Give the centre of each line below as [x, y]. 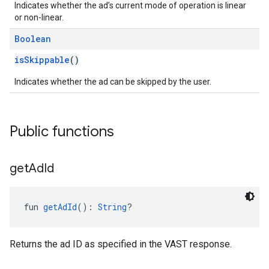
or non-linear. [39, 17]
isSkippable [42, 60]
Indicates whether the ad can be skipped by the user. [113, 82]
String [112, 207]
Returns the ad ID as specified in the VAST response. [121, 244]
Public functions [62, 131]
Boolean [33, 39]
